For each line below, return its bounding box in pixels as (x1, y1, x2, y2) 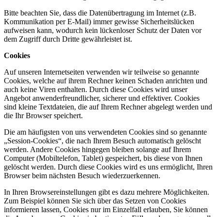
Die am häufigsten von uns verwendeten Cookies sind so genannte (4, 128, 207, 136)
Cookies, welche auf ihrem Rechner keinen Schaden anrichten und (4, 77, 207, 85)
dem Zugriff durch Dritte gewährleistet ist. (4, 35, 132, 43)
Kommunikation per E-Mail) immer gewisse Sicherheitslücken (4, 17, 194, 26)
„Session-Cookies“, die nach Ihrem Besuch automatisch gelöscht (4, 137, 201, 145)
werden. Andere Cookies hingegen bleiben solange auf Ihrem (4, 145, 191, 154)
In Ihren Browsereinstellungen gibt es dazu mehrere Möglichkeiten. (4, 188, 209, 196)
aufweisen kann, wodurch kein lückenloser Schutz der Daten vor (4, 26, 201, 34)
